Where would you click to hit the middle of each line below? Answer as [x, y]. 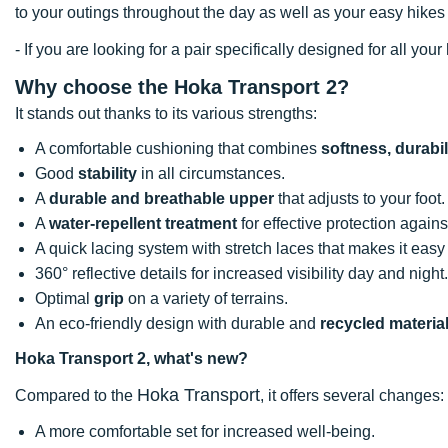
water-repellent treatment [143, 223]
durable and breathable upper [161, 198]
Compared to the [76, 395]
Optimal [64, 298]
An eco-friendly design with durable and [177, 323]
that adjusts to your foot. [359, 198]
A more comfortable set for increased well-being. [205, 431]
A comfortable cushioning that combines [178, 148]
